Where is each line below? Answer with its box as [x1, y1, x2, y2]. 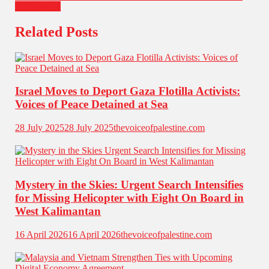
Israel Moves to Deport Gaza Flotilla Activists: [15, 85, 241, 98]
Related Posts [15, 23, 98, 40]
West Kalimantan [15, 204, 101, 217]
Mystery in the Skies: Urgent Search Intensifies [15, 178, 244, 191]
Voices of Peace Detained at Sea [15, 98, 169, 111]
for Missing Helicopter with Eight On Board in [15, 191, 244, 204]
